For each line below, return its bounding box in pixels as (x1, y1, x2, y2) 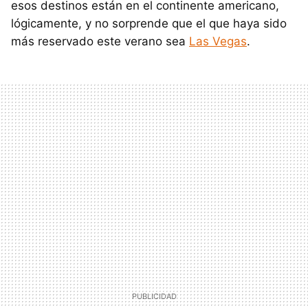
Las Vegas (189, 34, 247, 48)
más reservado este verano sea (11, 34, 189, 48)
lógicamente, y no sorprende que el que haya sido (11, 16, 287, 30)
